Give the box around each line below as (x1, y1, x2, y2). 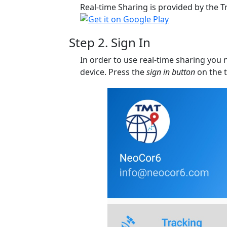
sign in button (146, 66, 196, 78)
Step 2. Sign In (69, 34, 151, 51)
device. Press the (80, 66, 147, 78)
